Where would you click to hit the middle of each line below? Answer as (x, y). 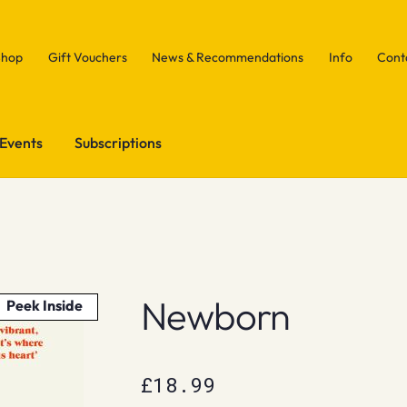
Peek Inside (45, 305)
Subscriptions (119, 142)
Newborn (215, 315)
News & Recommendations (228, 57)
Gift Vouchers (87, 57)
